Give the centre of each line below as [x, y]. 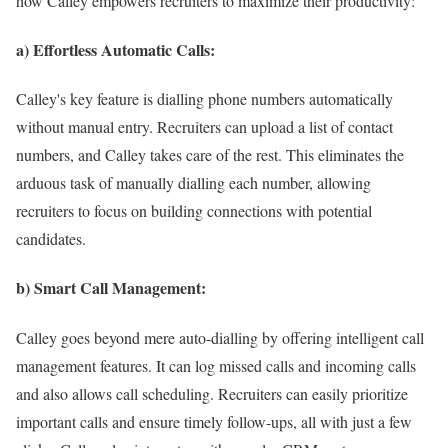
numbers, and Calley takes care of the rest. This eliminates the [210, 155]
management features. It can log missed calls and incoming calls [216, 365]
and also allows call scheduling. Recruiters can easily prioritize [212, 393]
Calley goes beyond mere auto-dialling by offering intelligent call [220, 337]
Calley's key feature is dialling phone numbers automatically [204, 99]
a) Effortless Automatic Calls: [115, 49]
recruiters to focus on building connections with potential [194, 211]
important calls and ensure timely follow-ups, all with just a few [214, 421]
